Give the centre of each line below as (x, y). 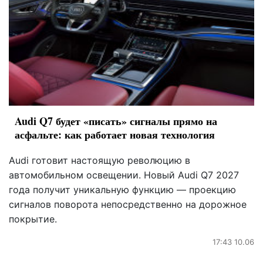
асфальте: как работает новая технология (115, 135)
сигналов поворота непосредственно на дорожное (128, 205)
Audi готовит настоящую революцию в (100, 161)
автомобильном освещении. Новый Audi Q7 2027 (124, 175)
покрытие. (33, 219)
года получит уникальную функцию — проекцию (122, 190)
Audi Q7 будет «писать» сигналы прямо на (116, 121)
